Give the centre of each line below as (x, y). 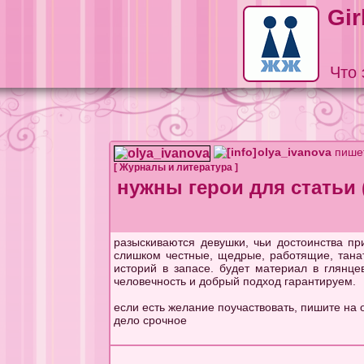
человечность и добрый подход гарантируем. (235, 281)
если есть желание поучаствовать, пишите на (237, 307)
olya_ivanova (295, 152)
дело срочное (151, 320)
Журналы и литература (176, 167)
